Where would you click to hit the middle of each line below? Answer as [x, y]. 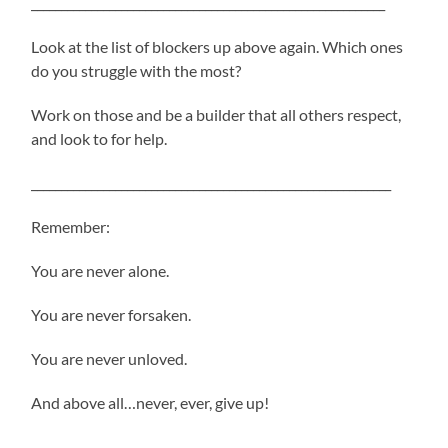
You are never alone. [100, 271]
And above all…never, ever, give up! [150, 403]
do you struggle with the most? [136, 71]
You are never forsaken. [111, 315]
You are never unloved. [109, 359]
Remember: [71, 227]
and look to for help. [99, 139]
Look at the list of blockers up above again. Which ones [217, 47]
